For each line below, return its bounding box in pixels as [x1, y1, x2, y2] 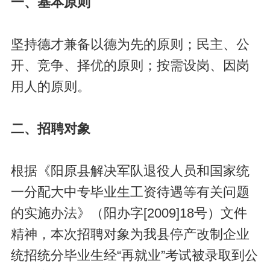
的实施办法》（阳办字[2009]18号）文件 [10, 206, 247, 221]
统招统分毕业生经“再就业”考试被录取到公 [10, 248, 258, 263]
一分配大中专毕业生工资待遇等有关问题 [10, 184, 250, 199]
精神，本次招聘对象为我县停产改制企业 [10, 227, 250, 242]
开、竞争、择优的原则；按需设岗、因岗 [10, 58, 250, 73]
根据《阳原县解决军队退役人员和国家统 [10, 163, 250, 178]
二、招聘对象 [10, 121, 90, 136]
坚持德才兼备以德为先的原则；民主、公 [10, 37, 250, 52]
